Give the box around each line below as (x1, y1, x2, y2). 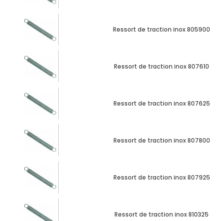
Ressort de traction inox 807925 (113, 173, 210, 182)
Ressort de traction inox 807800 (113, 136, 210, 145)
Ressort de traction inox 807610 (114, 62, 209, 71)
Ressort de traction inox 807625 (113, 99, 210, 108)
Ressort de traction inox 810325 (114, 210, 209, 219)
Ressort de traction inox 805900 (113, 25, 210, 34)
